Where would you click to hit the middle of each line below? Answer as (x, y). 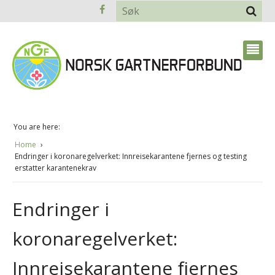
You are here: (37, 126)
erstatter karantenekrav (56, 168)
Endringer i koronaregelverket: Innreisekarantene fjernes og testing (131, 156)
